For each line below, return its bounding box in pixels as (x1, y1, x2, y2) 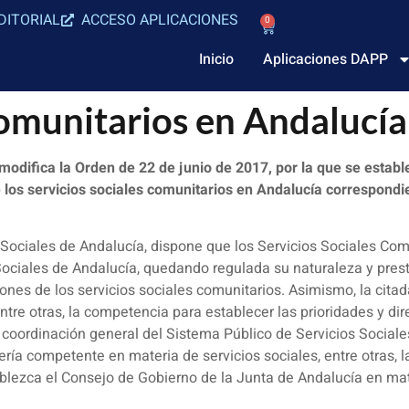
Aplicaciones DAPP (263, 48, 388, 70)
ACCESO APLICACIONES (81, 9, 239, 31)
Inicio (199, 48, 234, 70)
